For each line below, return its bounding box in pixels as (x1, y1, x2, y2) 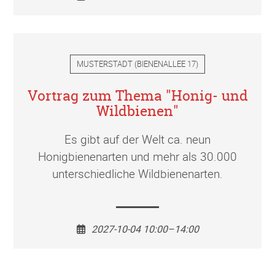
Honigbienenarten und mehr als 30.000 (38, 148, 237, 165)
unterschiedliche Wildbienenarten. (52, 165, 223, 182)
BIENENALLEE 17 (137, 58, 196, 69)
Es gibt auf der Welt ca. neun (64, 131, 211, 147)
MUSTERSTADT (77, 58, 133, 69)
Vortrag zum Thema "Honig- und (27, 85, 248, 105)
